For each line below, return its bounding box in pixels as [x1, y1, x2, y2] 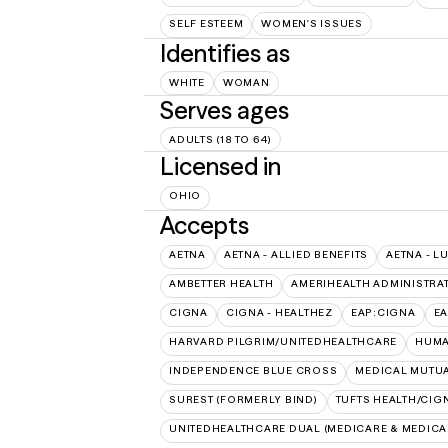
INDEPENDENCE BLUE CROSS [169, 364, 338, 378]
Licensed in [160, 152, 281, 182]
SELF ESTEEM [169, 17, 244, 31]
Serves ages [160, 95, 289, 125]
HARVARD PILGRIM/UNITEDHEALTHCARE [169, 335, 397, 349]
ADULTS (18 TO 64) [169, 132, 272, 146]
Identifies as [160, 39, 290, 69]
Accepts [160, 211, 249, 241]
